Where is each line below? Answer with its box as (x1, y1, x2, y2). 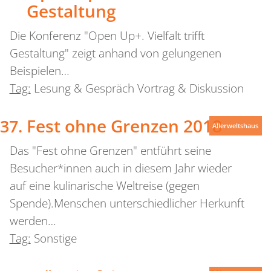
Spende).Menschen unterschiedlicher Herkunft (9, 195, 244, 212)
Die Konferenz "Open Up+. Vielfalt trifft (9, 27, 204, 44)
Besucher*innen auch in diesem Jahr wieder (9, 160, 232, 177)
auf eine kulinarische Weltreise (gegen (9, 178, 200, 194)
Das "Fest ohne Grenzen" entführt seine (9, 143, 211, 159)
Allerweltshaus (212, 120, 259, 130)
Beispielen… (9, 62, 70, 79)
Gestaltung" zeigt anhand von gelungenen (9, 45, 221, 61)
